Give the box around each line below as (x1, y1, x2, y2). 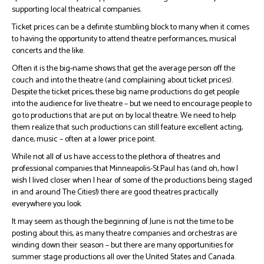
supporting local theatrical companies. (12, 3, 141, 16)
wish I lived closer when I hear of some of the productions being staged (12, 174, 252, 187)
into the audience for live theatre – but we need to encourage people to (12, 97, 252, 111)
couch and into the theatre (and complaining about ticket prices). (12, 74, 233, 87)
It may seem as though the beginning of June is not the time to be (12, 215, 233, 229)
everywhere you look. (12, 197, 82, 211)
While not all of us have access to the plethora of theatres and (12, 150, 220, 164)
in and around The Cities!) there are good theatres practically (12, 186, 218, 199)
